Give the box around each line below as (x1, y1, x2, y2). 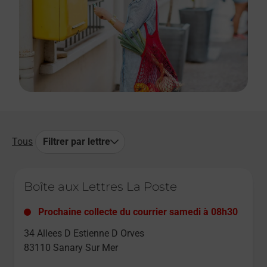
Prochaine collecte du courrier (38, 206, 169, 218)
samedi (169, 206, 201, 218)
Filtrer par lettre (43, 136, 110, 148)
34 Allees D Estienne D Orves (24, 228, 144, 240)
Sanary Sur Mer (53, 242, 118, 254)
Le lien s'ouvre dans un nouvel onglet (14, 168, 148, 178)
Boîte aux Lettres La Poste (24, 179, 177, 194)
